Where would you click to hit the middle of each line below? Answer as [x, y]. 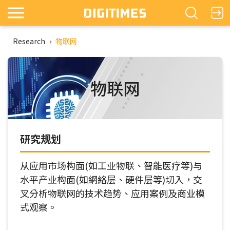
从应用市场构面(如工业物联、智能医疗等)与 [111, 165]
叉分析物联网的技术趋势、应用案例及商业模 [112, 193]
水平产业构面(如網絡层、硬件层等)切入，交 [111, 179]
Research [29, 41]
